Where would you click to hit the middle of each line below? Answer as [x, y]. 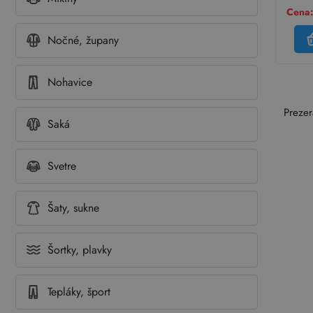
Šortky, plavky [80, 250]
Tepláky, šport [79, 292]
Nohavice [70, 82]
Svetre [62, 166]
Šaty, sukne [73, 208]
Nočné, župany [83, 40]
